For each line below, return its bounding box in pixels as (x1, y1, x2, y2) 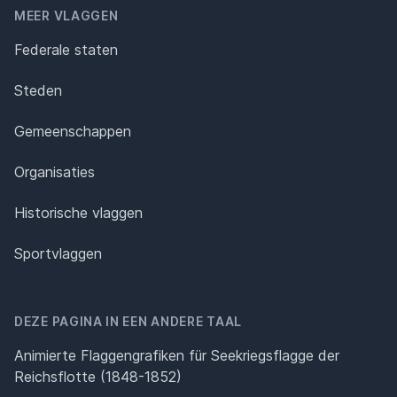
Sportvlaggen (14, 244, 102, 262)
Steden (14, 81, 62, 99)
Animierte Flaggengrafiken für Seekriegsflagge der (14, 346, 339, 364)
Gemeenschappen (14, 121, 131, 140)
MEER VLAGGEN (14, 7, 119, 23)
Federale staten (14, 40, 118, 58)
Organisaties (14, 162, 95, 181)
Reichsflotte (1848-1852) (14, 367, 182, 385)
